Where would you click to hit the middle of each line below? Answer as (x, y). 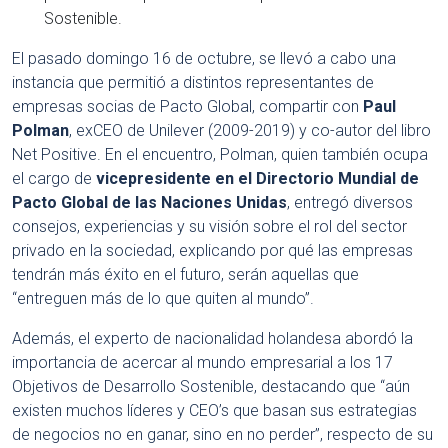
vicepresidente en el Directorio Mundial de (255, 178)
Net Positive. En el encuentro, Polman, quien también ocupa (220, 154)
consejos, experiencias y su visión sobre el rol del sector (209, 226)
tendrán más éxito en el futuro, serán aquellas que (185, 274)
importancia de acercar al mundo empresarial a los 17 (202, 362)
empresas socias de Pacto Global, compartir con (187, 106)
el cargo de (52, 178)
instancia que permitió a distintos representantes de (193, 82)
